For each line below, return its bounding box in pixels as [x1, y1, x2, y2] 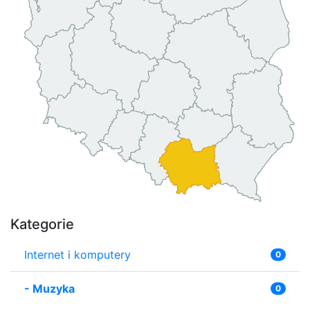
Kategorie [10, 215, 74, 232]
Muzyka [33, 281, 75, 295]
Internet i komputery [24, 247, 131, 262]
